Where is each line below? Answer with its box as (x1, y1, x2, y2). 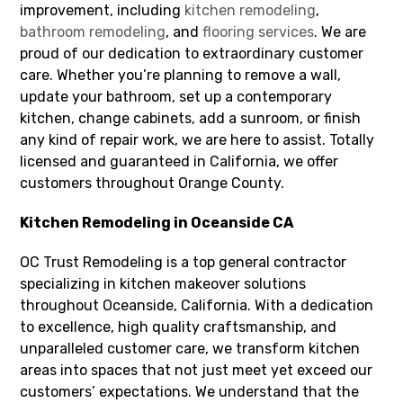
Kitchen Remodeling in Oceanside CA (20, 214, 294, 231)
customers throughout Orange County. (20, 175, 285, 192)
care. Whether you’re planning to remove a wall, (20, 67, 342, 84)
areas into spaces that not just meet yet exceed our (20, 362, 373, 379)
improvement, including (20, 2, 185, 19)
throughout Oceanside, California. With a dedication (20, 297, 374, 314)
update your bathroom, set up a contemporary (20, 88, 333, 105)
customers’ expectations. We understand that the (20, 383, 360, 400)
